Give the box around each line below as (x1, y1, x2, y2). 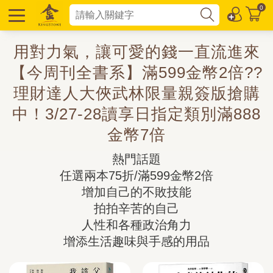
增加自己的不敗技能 (82, 185, 191, 199)
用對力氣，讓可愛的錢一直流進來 (13, 43, 260, 61)
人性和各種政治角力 (82, 218, 191, 232)
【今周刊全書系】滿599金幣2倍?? (10, 63, 263, 82)
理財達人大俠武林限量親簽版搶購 (13, 84, 260, 102)
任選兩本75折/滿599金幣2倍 (60, 169, 213, 182)
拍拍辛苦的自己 (94, 202, 179, 215)
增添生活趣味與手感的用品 (63, 235, 210, 248)
